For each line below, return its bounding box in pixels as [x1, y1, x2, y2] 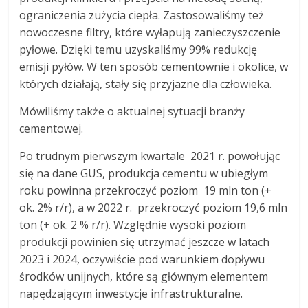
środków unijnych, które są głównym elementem [19, 268, 269, 284]
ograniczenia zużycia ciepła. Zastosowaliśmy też [19, 7, 265, 23]
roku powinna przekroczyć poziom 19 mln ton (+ [19, 182, 272, 198]
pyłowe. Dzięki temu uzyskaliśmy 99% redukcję [19, 41, 258, 57]
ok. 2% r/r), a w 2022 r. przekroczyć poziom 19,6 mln [19, 199, 288, 215]
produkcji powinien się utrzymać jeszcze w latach [19, 234, 270, 250]
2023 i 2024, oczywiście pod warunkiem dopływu [19, 251, 265, 267]
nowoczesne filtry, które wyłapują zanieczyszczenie [19, 24, 281, 40]
